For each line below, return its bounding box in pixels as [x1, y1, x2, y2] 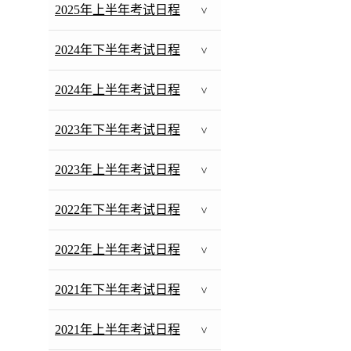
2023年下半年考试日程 [55, 123, 180, 137]
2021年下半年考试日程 [55, 283, 180, 297]
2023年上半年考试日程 [55, 163, 180, 177]
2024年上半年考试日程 [55, 83, 180, 97]
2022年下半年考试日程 [55, 203, 180, 217]
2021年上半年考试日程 [55, 323, 180, 337]
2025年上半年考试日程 [55, 3, 180, 17]
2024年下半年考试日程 [55, 43, 180, 57]
